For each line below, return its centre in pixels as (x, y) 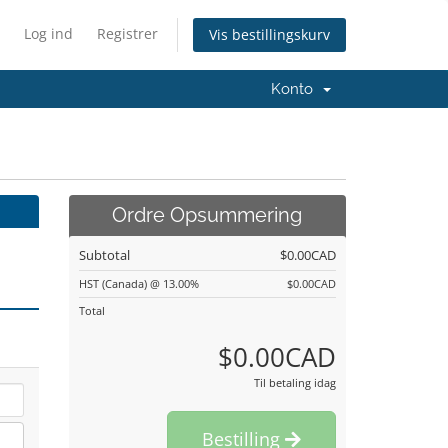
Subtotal (104, 255)
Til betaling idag (295, 382)
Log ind (48, 33)
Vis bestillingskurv (269, 35)
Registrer (127, 33)
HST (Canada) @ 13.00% (138, 283)
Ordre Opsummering (207, 215)
